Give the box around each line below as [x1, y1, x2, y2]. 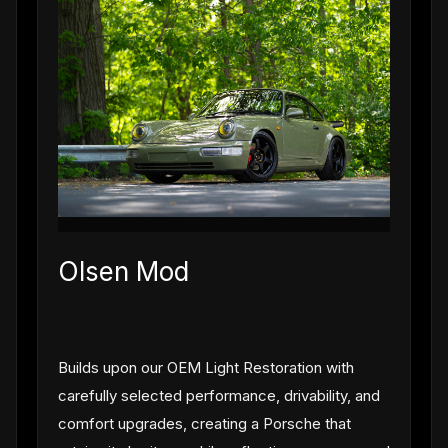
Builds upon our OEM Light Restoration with [57, 357, 354, 377]
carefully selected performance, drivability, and [57, 385, 380, 405]
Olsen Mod [57, 255, 189, 287]
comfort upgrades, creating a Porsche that [57, 413, 351, 433]
